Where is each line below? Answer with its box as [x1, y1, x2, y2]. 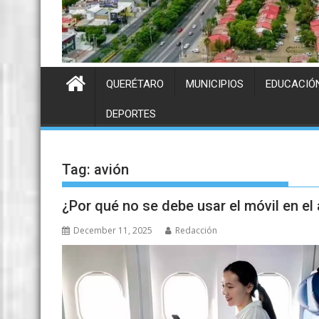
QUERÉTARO [106, 78, 164, 91]
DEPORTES [106, 108, 156, 121]
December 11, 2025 [73, 224, 152, 237]
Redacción [175, 224, 217, 237]
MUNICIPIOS [186, 78, 244, 91]
